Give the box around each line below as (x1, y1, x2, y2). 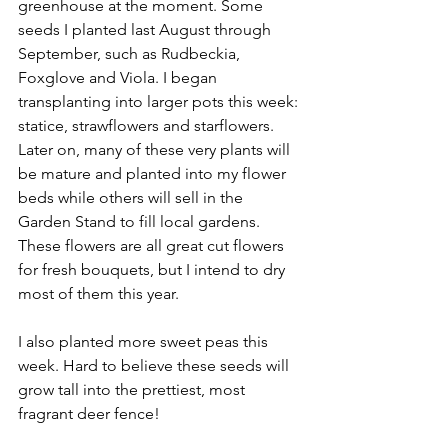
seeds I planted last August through (18, 19, 275, 39)
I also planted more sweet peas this (18, 331, 272, 351)
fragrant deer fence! (18, 403, 160, 423)
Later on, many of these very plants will (18, 139, 294, 159)
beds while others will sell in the (18, 187, 247, 207)
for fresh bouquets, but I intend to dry (18, 259, 289, 279)
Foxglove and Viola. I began (18, 67, 221, 87)
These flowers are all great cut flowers (18, 235, 288, 255)
